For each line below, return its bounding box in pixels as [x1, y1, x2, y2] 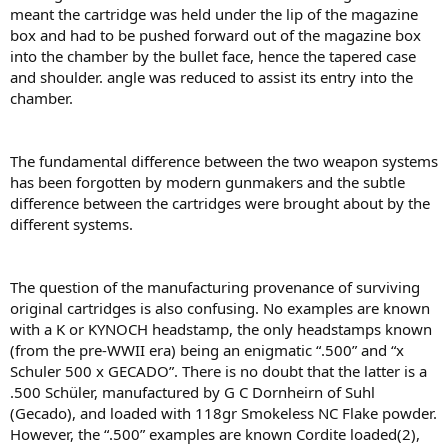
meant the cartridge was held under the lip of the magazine [10, 4, 418, 24]
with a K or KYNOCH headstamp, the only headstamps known [10, 319, 432, 339]
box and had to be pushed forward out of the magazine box [10, 25, 421, 45]
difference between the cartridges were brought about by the [10, 193, 430, 213]
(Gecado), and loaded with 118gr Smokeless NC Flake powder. [10, 403, 437, 423]
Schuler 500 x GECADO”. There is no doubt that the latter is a [10, 361, 427, 381]
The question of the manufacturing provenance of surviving [10, 277, 420, 297]
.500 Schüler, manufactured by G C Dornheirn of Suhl [10, 382, 375, 402]
